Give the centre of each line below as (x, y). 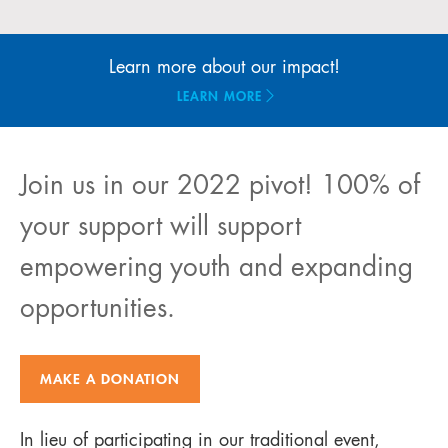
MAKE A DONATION (110, 380)
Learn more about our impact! (224, 68)
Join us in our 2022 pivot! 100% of (220, 187)
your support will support (160, 228)
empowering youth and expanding (216, 269)
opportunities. (97, 310)
